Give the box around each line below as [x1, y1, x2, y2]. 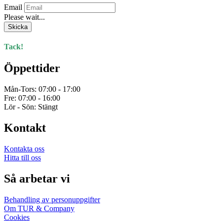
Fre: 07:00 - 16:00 [4, 94, 60, 103]
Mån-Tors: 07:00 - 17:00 [4, 85, 80, 94]
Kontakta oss [4, 144, 44, 153]
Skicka [8, 23, 28, 31]
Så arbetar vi [4, 172, 70, 185]
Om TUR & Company [4, 204, 74, 213]
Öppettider [4, 62, 60, 75]
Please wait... [4, 12, 45, 21]
